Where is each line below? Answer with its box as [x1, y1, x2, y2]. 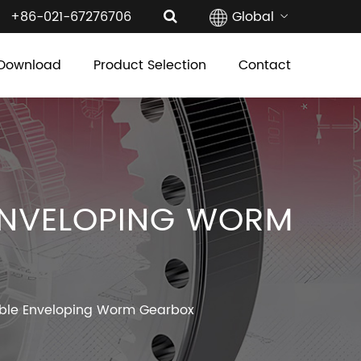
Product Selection [93, 55, 206, 76]
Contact [239, 55, 291, 76]
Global [232, 6, 278, 27]
